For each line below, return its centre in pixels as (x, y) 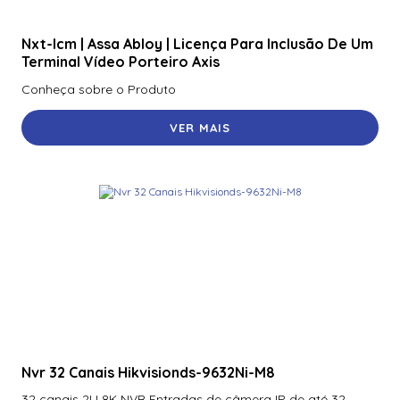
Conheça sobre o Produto (99, 89)
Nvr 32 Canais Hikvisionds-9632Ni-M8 (148, 372)
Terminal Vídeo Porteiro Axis (121, 62)
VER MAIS (200, 127)
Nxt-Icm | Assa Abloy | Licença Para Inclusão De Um (197, 44)
